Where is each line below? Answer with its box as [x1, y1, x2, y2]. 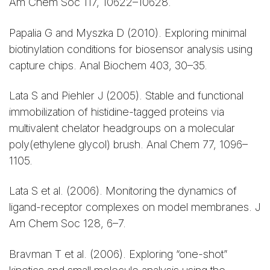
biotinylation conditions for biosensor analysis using [9, 42, 253, 55]
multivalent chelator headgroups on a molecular [9, 121, 235, 134]
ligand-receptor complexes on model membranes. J [9, 201, 260, 214]
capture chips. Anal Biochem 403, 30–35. [9, 58, 207, 72]
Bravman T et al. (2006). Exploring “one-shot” [9, 247, 227, 260]
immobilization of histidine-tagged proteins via [9, 105, 224, 118]
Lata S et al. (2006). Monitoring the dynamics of [9, 184, 237, 198]
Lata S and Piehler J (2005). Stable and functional [9, 89, 243, 102]
